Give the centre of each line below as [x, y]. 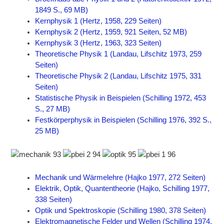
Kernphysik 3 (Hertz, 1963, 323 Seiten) [98, 43]
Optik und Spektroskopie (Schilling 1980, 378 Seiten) [121, 211]
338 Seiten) [54, 200]
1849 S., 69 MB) [62, 10]
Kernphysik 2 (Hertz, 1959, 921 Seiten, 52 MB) [111, 32]
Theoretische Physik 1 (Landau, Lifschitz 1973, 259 [118, 54]
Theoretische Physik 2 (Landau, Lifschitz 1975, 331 [118, 76]
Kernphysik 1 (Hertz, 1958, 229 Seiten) [98, 21]
